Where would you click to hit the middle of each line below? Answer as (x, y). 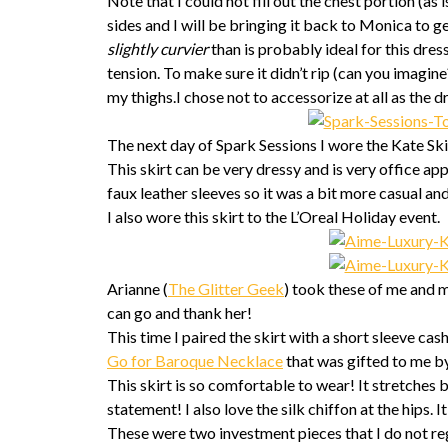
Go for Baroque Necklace (195, 360)
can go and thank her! (179, 312)
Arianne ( (137, 288)
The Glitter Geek (226, 288)
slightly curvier (157, 48)
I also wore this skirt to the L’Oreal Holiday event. (273, 216)
